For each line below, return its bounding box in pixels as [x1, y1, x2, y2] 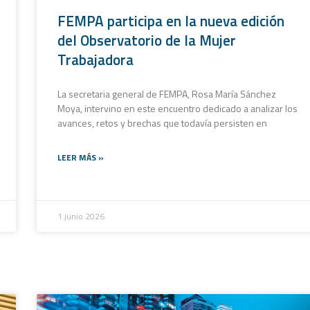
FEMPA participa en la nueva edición [57, 9, 284, 32]
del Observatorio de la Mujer [57, 28, 236, 51]
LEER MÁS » [57, 150, 104, 164]
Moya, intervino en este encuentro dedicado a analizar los [57, 100, 298, 116]
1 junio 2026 [57, 209, 104, 223]
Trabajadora [57, 48, 134, 71]
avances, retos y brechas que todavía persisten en [57, 115, 267, 130]
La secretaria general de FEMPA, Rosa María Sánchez [57, 86, 276, 101]
